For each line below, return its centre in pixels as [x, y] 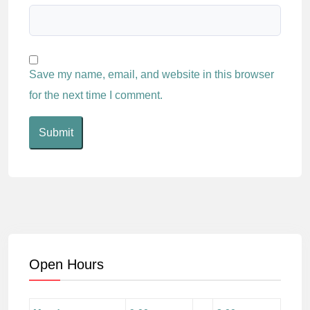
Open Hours [66, 265]
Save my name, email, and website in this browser [152, 75]
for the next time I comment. [96, 95]
